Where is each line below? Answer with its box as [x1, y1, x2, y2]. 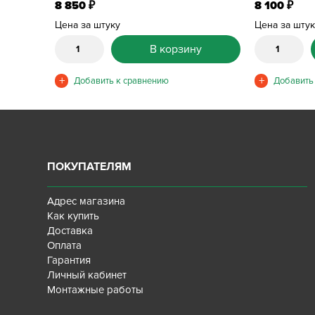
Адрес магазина [47, 195, 126, 207]
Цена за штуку [55, 19, 121, 31]
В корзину [150, 42, 202, 56]
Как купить [47, 210, 100, 222]
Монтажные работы [47, 283, 144, 296]
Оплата [47, 239, 82, 252]
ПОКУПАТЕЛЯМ [47, 160, 132, 174]
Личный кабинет [47, 269, 127, 281]
